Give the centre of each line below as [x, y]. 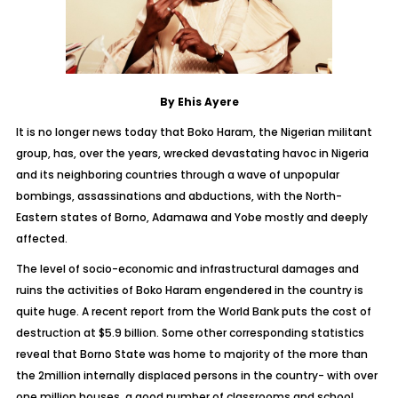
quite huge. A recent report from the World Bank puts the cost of [193, 311]
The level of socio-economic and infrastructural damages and [187, 269]
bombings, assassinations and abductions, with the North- [179, 196]
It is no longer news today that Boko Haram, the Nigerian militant [194, 132]
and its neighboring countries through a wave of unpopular [177, 175]
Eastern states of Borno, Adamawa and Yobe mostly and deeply [191, 217]
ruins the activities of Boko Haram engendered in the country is [189, 290]
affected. [41, 239]
